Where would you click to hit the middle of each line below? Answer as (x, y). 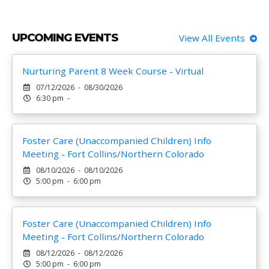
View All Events (214, 38)
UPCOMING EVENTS (65, 38)
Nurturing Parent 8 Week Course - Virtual (113, 71)
